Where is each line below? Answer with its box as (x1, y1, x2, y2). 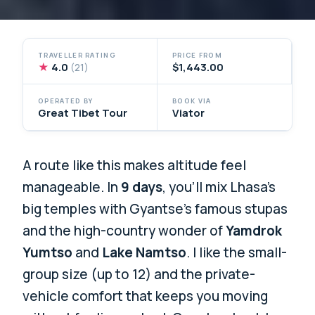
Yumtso (22, 243, 73, 262)
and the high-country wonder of (22, 221, 226, 240)
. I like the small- (186, 243, 288, 262)
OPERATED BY (38, 96, 94, 106)
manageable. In (22, 178, 122, 197)
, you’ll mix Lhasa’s (162, 178, 276, 197)
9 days (121, 178, 163, 197)
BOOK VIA (172, 96, 212, 106)
